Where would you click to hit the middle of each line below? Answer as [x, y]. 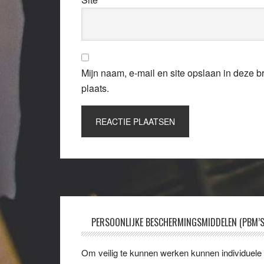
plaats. [95, 88]
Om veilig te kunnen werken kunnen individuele [171, 253]
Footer [101, 225]
